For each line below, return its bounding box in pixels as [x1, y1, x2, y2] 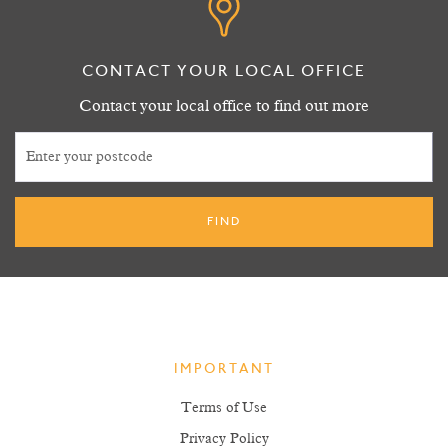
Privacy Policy [179, 432, 269, 446]
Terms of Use [181, 401, 267, 415]
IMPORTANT [174, 363, 274, 377]
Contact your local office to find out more [79, 98, 369, 114]
